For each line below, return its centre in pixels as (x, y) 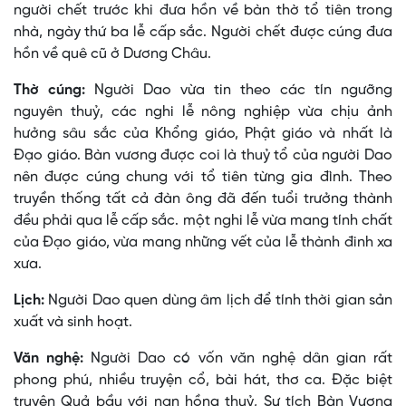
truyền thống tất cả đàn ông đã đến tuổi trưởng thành (203, 199)
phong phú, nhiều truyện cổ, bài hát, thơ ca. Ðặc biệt (203, 381)
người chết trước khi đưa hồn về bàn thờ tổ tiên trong (203, 11)
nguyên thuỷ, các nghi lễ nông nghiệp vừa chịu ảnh (203, 112)
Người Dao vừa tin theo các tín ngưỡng (239, 91)
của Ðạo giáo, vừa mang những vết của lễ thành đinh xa (203, 243)
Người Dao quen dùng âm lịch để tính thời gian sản (218, 301)
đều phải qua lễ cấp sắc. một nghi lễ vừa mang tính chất (203, 221)
